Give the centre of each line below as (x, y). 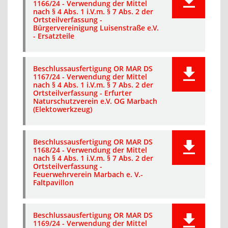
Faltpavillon (53, 182)
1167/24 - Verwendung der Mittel (90, 77)
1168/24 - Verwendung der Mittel (90, 150)
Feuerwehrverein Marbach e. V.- (88, 174)
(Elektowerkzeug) (63, 109)
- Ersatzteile (54, 36)
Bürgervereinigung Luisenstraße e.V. (96, 28)
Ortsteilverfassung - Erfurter (82, 93)
